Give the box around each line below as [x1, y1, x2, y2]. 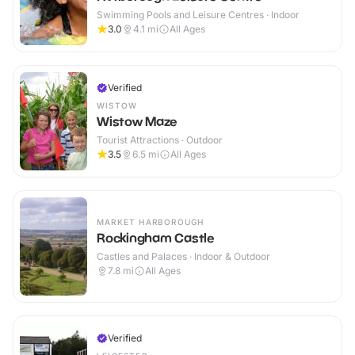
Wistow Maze [97, 113, 177, 130]
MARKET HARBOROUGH [97, 217, 204, 227]
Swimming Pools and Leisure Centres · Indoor [97, 9, 300, 21]
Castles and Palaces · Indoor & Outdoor [97, 250, 270, 263]
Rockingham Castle [97, 230, 215, 246]
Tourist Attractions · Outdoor [97, 134, 223, 147]
